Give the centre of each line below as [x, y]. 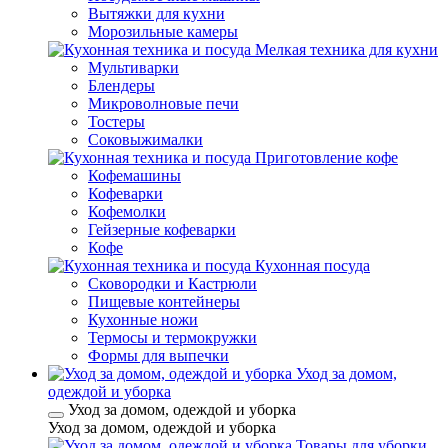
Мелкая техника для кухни [346, 49]
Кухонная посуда [312, 265]
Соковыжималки [145, 139]
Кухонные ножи [143, 319]
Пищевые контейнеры [164, 301]
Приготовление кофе [326, 157]
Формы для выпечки [158, 355]
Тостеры [116, 121]
